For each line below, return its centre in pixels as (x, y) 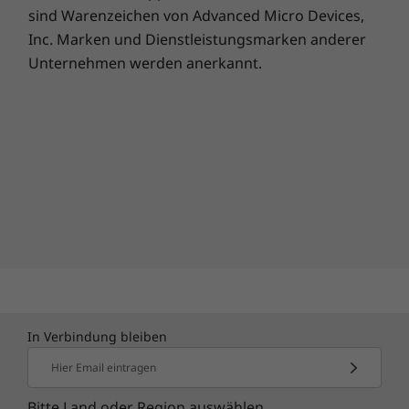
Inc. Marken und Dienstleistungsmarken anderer (197, 39)
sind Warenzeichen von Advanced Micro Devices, (196, 16)
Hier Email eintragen (104, 367)
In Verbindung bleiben (97, 336)
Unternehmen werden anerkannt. (145, 63)
